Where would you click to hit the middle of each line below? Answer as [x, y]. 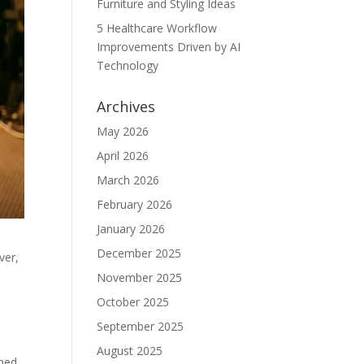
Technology [128, 65]
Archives [126, 106]
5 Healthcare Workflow [157, 28]
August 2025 [130, 351]
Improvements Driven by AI [169, 47]
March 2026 [128, 180]
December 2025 [139, 253]
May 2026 [123, 131]
